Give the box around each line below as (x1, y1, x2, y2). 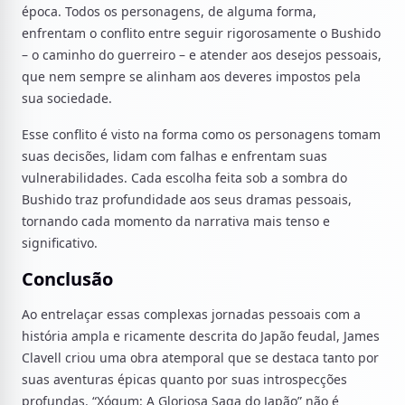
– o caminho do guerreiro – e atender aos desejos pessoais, (22, 46, 381, 63)
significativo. (22, 234, 98, 251)
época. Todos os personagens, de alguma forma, (22, 3, 316, 20)
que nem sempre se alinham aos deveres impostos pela (22, 68, 361, 85)
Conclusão (22, 267, 113, 291)
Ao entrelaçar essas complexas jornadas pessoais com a (22, 306, 361, 323)
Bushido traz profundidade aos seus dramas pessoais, (22, 191, 352, 208)
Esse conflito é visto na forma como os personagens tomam (22, 126, 381, 143)
